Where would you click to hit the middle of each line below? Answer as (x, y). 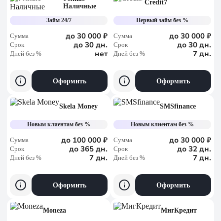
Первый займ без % (163, 20)
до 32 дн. (194, 149)
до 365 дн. (88, 149)
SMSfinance (178, 106)
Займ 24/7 (59, 20)
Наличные (80, 6)
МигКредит (179, 210)
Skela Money (78, 106)
